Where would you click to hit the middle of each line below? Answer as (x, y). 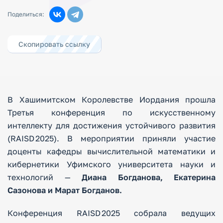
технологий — (45, 177)
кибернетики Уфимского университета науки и (111, 164)
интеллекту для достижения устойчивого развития (111, 125)
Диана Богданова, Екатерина (149, 177)
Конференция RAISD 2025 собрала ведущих (111, 213)
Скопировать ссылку (54, 44)
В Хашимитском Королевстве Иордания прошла (111, 100)
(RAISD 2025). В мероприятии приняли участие (111, 138)
